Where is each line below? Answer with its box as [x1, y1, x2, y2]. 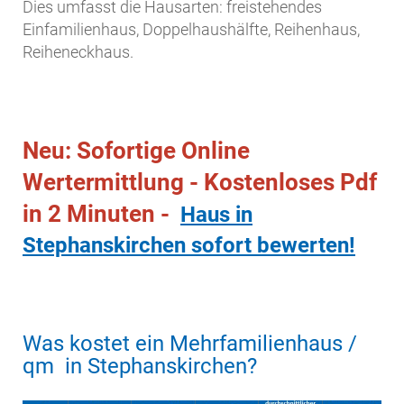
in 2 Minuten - [23, 200, 180, 228]
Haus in [180, 202, 252, 228]
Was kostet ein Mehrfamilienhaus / [23, 331, 357, 357]
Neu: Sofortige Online [23, 137, 250, 165]
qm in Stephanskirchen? [23, 353, 257, 380]
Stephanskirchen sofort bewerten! [23, 233, 355, 259]
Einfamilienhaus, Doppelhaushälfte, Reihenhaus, [23, 20, 360, 40]
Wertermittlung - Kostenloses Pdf [23, 169, 377, 197]
